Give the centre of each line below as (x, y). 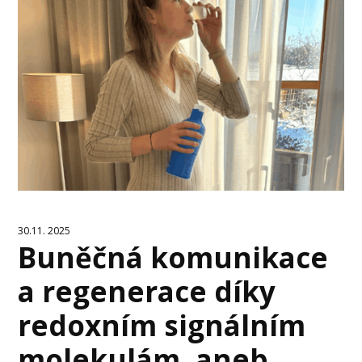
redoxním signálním (162, 326)
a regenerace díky (147, 292)
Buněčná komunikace (173, 258)
